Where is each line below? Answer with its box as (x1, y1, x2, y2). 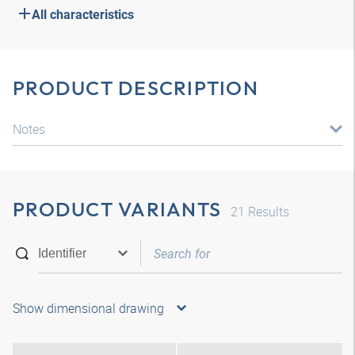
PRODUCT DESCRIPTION (13, 75, 258, 101)
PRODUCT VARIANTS (13, 197, 221, 222)
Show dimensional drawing (13, 300, 164, 317)
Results (245, 203, 289, 220)
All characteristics (32, 7, 134, 22)
